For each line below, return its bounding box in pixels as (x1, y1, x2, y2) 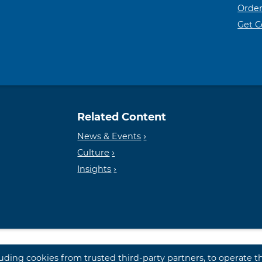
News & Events (77, 131, 142, 142)
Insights (77, 164, 112, 175)
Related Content (77, 111, 167, 124)
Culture (77, 147, 110, 158)
